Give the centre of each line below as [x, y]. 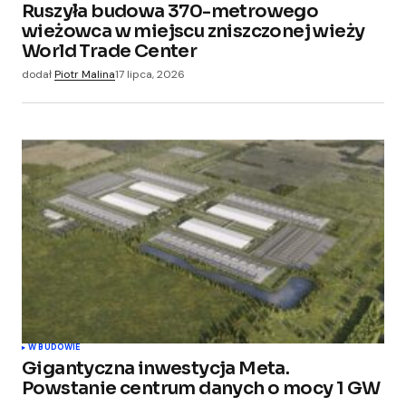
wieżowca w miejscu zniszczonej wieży [193, 31]
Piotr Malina [85, 74]
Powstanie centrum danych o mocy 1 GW [201, 389]
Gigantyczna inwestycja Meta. [156, 369]
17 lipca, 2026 [150, 74]
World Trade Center [110, 51]
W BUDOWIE [54, 348]
